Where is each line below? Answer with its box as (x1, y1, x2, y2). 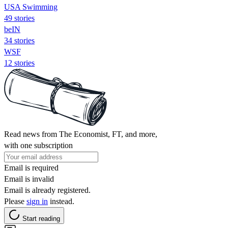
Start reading (22, 214, 60, 222)
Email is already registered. (4, 185, 91, 194)
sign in (26, 196, 48, 206)
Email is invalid (4, 174, 54, 183)
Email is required (4, 163, 59, 172)
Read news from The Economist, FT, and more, (4, 129, 157, 138)
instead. (48, 196, 74, 206)
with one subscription (4, 140, 73, 150)
